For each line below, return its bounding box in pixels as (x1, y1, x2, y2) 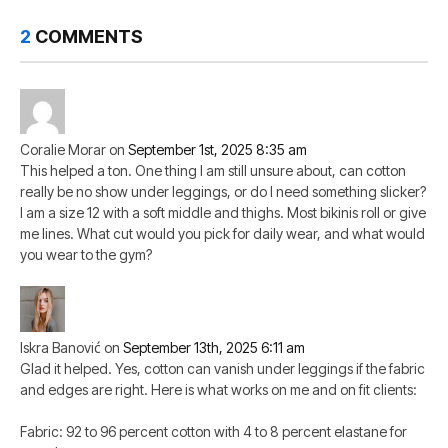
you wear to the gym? (20, 246, 152, 264)
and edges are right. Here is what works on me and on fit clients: (20, 381, 417, 399)
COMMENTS (31, 26, 143, 48)
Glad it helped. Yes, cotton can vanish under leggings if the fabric (20, 360, 425, 378)
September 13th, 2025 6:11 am (123, 339, 305, 357)
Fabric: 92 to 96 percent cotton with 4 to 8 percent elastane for (20, 423, 407, 441)
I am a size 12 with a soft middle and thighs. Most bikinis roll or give (20, 204, 426, 222)
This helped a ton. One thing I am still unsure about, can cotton (20, 162, 406, 180)
